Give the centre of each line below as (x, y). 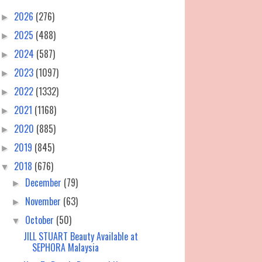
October (41, 220)
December (45, 183)
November (44, 201)
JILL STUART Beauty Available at (80, 237)
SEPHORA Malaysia (65, 248)
